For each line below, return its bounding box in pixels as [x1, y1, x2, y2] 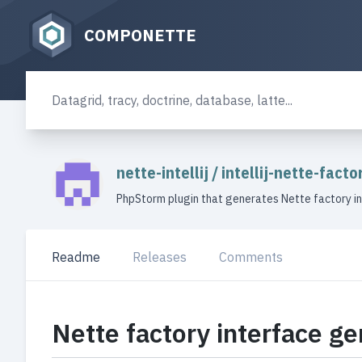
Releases [133, 249, 187, 265]
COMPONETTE [84, 24, 196, 46]
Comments [219, 249, 283, 265]
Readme [52, 249, 100, 265]
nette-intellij [116, 162, 212, 183]
